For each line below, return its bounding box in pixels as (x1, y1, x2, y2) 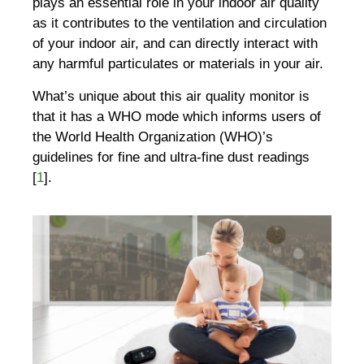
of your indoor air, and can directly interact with (32, 36, 318, 52)
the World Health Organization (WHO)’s (32, 128, 273, 145)
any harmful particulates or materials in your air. (32, 56, 327, 72)
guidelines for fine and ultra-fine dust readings (32, 149, 310, 165)
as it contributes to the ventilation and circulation (32, 15, 327, 32)
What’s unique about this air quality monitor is (32, 88, 310, 104)
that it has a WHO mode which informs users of (32, 108, 321, 124)
